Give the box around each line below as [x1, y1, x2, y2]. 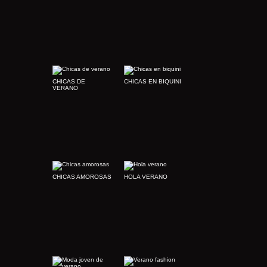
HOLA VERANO [124, 173, 167, 180]
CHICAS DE [52, 78, 85, 85]
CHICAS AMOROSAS [52, 173, 111, 180]
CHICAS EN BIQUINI [124, 78, 181, 85]
